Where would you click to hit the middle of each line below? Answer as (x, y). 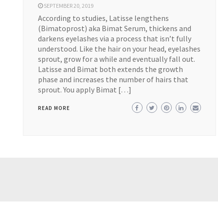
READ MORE (54, 108)
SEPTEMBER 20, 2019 (68, 6)
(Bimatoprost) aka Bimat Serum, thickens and (114, 28)
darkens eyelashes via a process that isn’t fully (114, 38)
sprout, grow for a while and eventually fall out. (116, 59)
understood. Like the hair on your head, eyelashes (119, 49)
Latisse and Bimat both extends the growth (110, 69)
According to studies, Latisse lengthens (103, 18)
